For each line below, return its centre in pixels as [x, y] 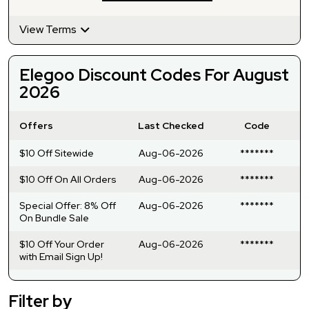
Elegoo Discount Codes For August [154, 74]
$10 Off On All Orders [68, 179]
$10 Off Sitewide [57, 153]
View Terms [49, 29]
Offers [36, 125]
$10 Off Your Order [62, 244]
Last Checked [171, 125]
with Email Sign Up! [61, 256]
